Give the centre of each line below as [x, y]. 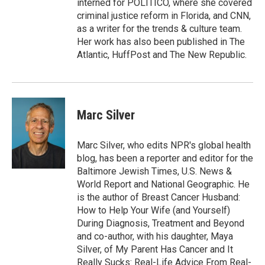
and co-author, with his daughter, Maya [155, 236]
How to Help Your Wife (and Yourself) [153, 210]
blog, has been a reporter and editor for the [165, 158]
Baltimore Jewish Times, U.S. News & [154, 171]
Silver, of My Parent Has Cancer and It [155, 249]
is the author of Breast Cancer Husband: [159, 197]
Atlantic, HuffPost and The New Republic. [162, 54]
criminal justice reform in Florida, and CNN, [164, 15]
